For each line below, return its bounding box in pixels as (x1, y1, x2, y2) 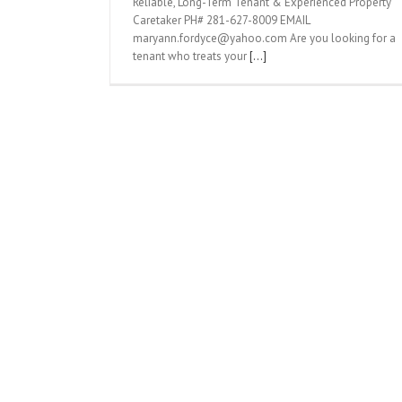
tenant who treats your (133, 48, 249, 64)
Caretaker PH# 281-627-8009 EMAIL (133, 13, 310, 28)
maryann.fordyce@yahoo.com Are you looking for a (133, 31, 396, 46)
